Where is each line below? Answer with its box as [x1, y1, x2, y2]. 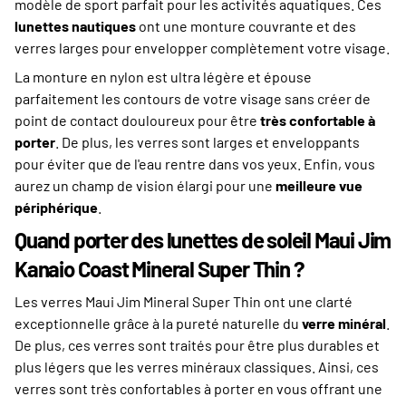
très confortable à [260, 111, 375, 129]
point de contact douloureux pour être [14, 111, 260, 129]
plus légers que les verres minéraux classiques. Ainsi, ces [14, 358, 379, 375]
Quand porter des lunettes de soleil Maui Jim [14, 227, 391, 253]
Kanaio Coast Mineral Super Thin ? [14, 256, 304, 282]
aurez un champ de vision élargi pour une [14, 177, 275, 194]
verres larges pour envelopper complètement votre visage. [14, 39, 390, 56]
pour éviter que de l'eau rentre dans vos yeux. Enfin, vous [14, 155, 375, 172]
